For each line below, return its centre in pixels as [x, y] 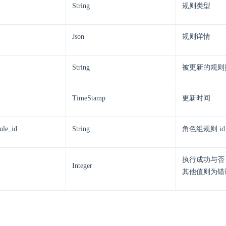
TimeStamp [89, 98]
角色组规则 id [204, 129]
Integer [82, 166]
